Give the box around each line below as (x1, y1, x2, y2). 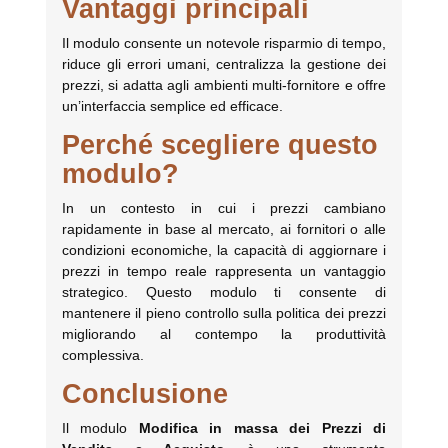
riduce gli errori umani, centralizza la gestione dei (62, 56, 386, 73)
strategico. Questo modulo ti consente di (62, 284, 386, 301)
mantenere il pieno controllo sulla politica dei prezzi (62, 305, 386, 322)
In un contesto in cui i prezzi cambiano (62, 200, 386, 217)
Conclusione (62, 379, 228, 410)
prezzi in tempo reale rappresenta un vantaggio (62, 263, 386, 280)
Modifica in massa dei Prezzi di (138, 420, 387, 437)
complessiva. (62, 347, 144, 364)
